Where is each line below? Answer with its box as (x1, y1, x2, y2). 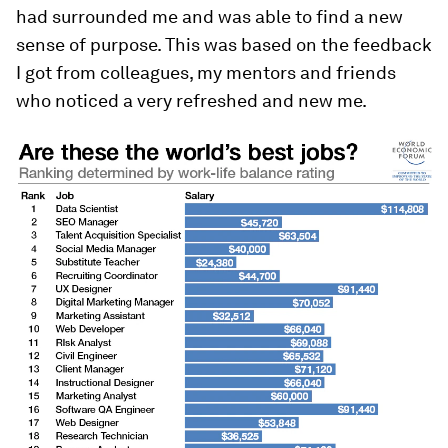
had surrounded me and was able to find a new (16, 6, 403, 27)
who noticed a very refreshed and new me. (16, 90, 367, 111)
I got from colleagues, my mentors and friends (16, 62, 396, 83)
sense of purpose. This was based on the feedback (16, 34, 432, 55)
